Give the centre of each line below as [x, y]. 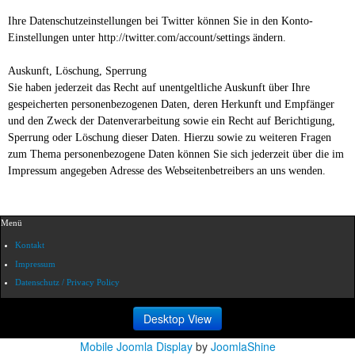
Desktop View [177, 318]
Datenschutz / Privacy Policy [67, 282]
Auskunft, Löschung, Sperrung [77, 71]
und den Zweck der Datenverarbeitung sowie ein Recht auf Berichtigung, [172, 121]
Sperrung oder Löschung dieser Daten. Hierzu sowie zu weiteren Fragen [170, 138]
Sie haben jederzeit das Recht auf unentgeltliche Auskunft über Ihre [159, 88]
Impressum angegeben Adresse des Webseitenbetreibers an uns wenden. [167, 171]
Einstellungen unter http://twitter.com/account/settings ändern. [147, 38]
